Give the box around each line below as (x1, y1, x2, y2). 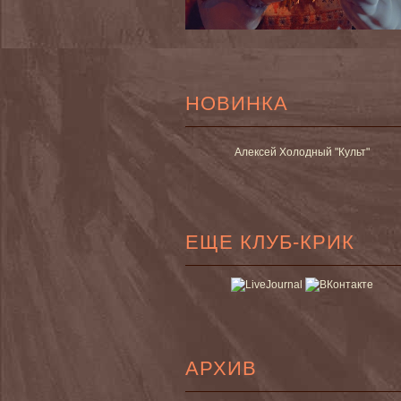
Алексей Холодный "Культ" (234, 145, 370, 158)
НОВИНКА (185, 91, 288, 115)
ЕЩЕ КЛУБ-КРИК (185, 230, 354, 253)
